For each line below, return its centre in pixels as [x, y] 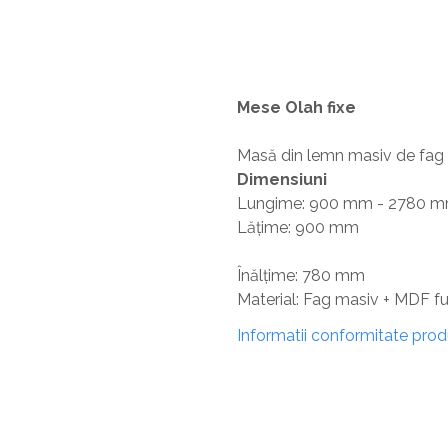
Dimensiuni [282, 179]
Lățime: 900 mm [298, 227]
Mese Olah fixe [296, 107]
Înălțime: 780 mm [301, 275]
